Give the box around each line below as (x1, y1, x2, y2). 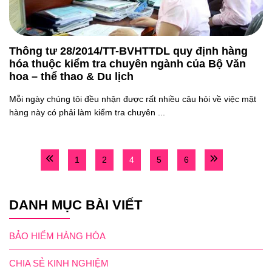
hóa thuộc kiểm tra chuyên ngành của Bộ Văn (9, 58, 246, 70)
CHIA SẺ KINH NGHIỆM (9, 257, 109, 268)
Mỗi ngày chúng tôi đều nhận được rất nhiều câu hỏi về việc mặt (9, 94, 256, 104)
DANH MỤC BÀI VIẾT (9, 197, 142, 212)
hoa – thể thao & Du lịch (9, 70, 134, 83)
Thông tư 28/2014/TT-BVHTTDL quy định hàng (9, 45, 248, 57)
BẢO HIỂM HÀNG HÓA (9, 230, 106, 241)
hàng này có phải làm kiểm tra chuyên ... (9, 107, 165, 117)
